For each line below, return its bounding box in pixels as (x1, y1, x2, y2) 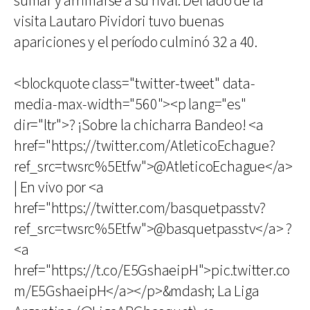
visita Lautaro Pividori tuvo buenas (14, 11, 224, 32)
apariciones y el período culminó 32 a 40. (14, 32, 257, 53)
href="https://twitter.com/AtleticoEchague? (14, 136, 275, 156)
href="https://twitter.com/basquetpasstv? (14, 198, 266, 219)
